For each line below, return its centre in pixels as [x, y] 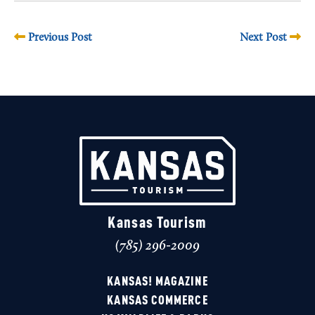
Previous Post [59, 38]
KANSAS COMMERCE [157, 301]
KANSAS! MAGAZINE [157, 282]
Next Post [265, 38]
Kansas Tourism [157, 223]
